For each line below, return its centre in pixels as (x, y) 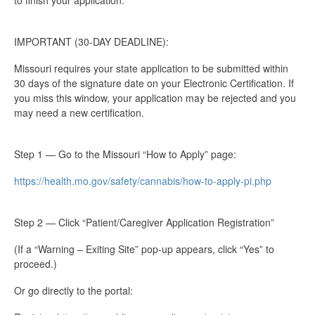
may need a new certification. (79, 113)
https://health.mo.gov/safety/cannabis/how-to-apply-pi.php (143, 181)
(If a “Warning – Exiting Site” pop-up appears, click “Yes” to (144, 249)
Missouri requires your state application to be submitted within (151, 69)
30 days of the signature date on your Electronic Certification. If (154, 83)
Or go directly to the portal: (73, 291)
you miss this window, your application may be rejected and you (155, 98)
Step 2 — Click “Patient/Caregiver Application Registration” (144, 223)
